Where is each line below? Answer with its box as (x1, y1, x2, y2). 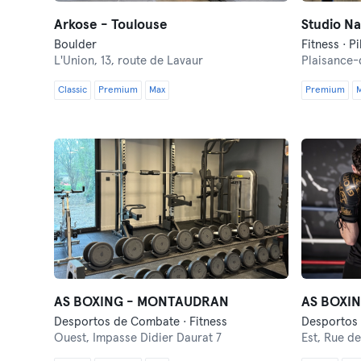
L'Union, (54, 55, 102, 67)
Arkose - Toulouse (54, 19, 168, 32)
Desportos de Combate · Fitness (54, 316, 228, 328)
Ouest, (54, 332, 93, 344)
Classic (58, 85, 88, 95)
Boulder (54, 39, 98, 51)
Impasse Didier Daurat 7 (93, 332, 222, 344)
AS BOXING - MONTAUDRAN (54, 296, 230, 309)
